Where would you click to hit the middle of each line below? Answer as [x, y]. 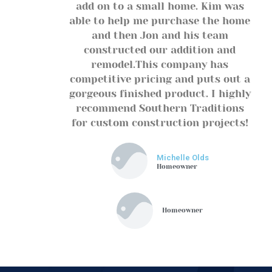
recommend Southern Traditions [160, 108]
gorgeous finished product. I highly [160, 94]
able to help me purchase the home [160, 21]
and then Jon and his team [160, 36]
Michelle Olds [182, 158]
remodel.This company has [160, 65]
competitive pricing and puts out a [160, 79]
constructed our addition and [160, 50]
